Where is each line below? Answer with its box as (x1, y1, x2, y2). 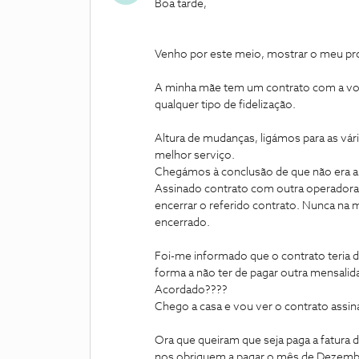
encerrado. (155, 217, 210, 228)
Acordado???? (155, 284, 228, 296)
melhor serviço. (155, 150, 235, 161)
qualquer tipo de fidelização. (155, 99, 296, 111)
